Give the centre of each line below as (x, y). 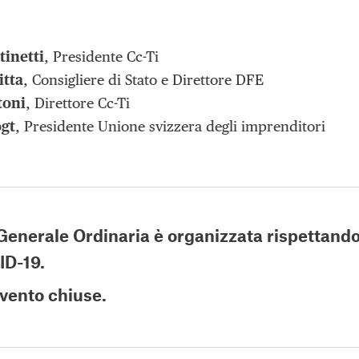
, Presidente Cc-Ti (101, 56)
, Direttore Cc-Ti (78, 103)
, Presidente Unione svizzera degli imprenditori (170, 126)
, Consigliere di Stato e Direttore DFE (143, 79)
